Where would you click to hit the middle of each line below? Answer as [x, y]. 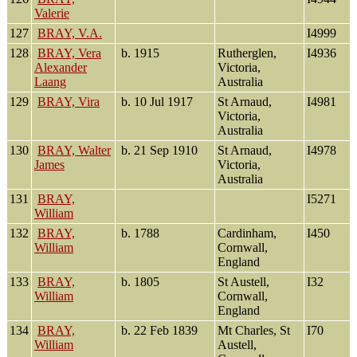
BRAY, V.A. [70, 33]
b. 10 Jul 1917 [155, 102]
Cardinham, [247, 233]
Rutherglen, [247, 53]
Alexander [61, 68]
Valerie [52, 14]
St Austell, [243, 282]
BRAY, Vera [69, 53]
